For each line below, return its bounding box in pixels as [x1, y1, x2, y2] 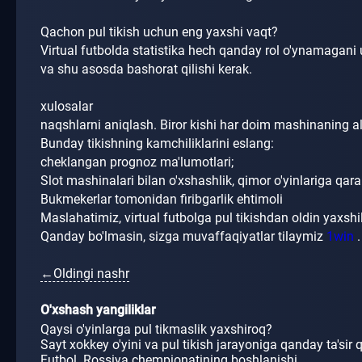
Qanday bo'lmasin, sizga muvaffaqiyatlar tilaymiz [40, 229, 326, 245]
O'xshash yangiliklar [40, 302, 156, 318]
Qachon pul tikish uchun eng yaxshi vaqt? [40, 24, 281, 40]
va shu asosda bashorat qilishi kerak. [40, 61, 255, 78]
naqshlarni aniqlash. [40, 117, 160, 133]
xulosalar [40, 99, 96, 115]
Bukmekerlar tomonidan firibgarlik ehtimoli [40, 192, 286, 208]
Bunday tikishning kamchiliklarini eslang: [40, 136, 277, 152]
